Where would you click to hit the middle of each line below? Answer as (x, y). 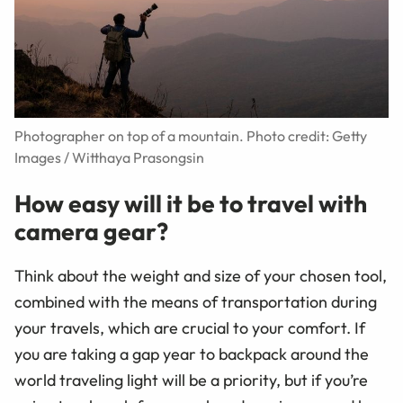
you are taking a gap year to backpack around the (192, 354)
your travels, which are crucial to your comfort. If (190, 327)
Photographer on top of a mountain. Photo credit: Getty (191, 135)
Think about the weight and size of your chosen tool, (201, 275)
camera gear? (91, 231)
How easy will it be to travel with (191, 203)
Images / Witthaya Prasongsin (109, 157)
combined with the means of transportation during (196, 301)
